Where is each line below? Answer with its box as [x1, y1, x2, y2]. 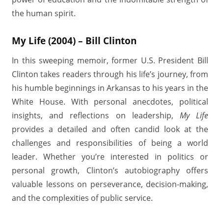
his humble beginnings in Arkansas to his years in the [12, 82, 208, 93]
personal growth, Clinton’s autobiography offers [12, 165, 208, 176]
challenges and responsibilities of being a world [12, 137, 208, 148]
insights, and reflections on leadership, [12, 110, 180, 121]
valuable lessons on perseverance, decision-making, [12, 179, 208, 190]
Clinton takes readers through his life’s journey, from [12, 69, 208, 80]
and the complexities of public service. [12, 192, 153, 203]
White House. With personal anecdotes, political [12, 96, 208, 107]
